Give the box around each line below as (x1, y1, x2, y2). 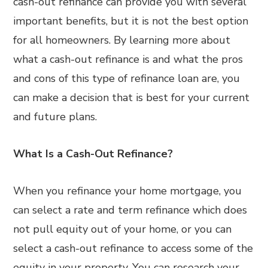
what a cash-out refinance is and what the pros (13, 52, 243, 66)
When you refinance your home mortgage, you (13, 184, 242, 198)
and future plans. (13, 109, 98, 124)
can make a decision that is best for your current (13, 90, 250, 105)
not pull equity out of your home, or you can (13, 222, 232, 236)
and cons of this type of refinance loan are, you (13, 71, 240, 86)
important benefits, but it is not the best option (13, 14, 249, 28)
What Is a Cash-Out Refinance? (13, 147, 173, 161)
